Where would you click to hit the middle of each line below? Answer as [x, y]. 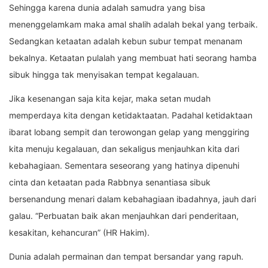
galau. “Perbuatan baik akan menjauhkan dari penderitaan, [124, 216]
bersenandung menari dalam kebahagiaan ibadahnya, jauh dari [133, 199]
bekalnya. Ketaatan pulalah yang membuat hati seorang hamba [133, 58]
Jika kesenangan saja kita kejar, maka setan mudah [110, 99]
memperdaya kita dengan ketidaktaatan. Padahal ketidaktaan [131, 115]
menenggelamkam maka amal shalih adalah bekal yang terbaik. [133, 25]
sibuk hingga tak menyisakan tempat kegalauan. [104, 75]
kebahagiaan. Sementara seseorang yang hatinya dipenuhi [124, 166]
